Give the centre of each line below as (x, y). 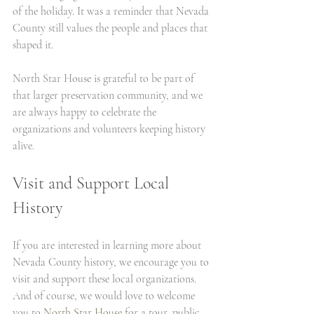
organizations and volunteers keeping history (110, 129)
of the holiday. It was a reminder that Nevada (112, 11)
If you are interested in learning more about (108, 245)
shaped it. (33, 45)
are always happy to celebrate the (86, 112)
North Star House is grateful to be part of (105, 78)
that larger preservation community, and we (109, 95)
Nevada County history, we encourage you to (112, 262)
